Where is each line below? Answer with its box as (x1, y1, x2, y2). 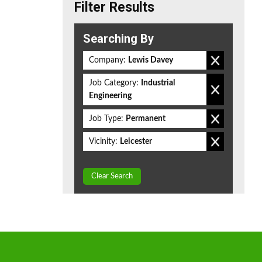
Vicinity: (89, 137, 118, 146)
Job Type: (89, 115, 123, 123)
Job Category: (89, 79, 139, 87)
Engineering (89, 92, 132, 100)
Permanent (126, 115, 166, 123)
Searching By (83, 32, 154, 46)
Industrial (141, 79, 175, 87)
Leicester (120, 137, 152, 146)
